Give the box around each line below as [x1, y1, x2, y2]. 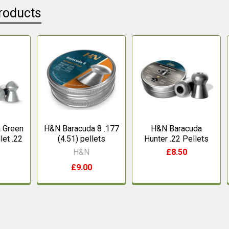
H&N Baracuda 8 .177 [43, 123, 119, 133]
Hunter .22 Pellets [144, 133, 209, 144]
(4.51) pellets [57, 133, 105, 144]
